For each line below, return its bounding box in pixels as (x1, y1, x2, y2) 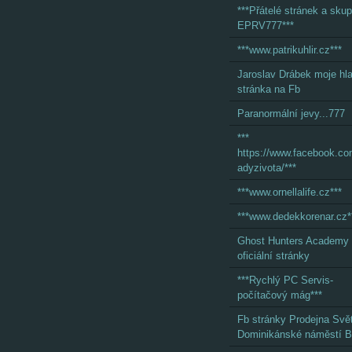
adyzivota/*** (237, 162, 296, 174)
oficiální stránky (237, 250, 310, 262)
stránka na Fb (237, 83, 300, 95)
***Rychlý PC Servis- (237, 274, 333, 286)
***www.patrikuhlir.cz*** (237, 44, 342, 56)
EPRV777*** (237, 20, 294, 31)
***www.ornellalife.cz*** (237, 186, 342, 198)
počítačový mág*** (237, 289, 322, 301)
